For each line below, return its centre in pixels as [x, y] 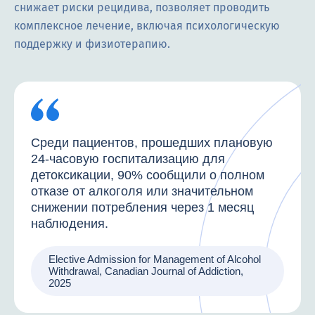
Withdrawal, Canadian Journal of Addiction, [146, 271]
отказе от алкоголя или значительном [142, 192]
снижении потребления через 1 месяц [142, 208]
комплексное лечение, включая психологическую [147, 26]
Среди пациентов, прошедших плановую [152, 143]
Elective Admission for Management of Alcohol [155, 259]
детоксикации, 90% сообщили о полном [148, 175]
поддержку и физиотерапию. [92, 44]
